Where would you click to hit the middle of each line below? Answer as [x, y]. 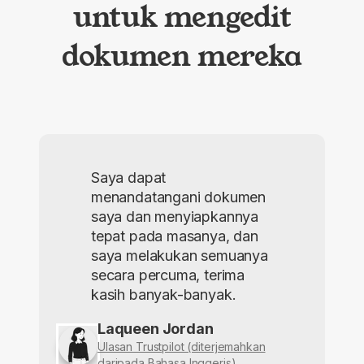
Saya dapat [129, 178]
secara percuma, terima [168, 275]
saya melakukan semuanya [180, 256]
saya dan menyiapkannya [175, 217]
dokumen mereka [182, 55]
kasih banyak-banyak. [164, 295]
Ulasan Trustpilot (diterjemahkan [182, 347]
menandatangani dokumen [179, 197]
